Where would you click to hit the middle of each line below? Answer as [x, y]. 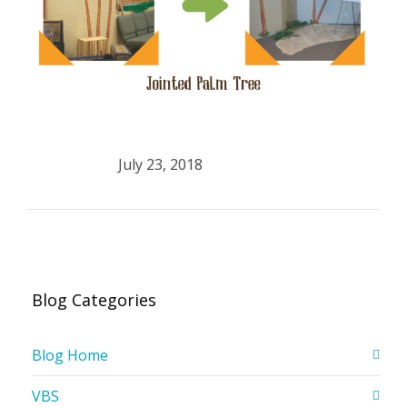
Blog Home [70, 355]
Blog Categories [94, 299]
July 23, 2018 [160, 164]
